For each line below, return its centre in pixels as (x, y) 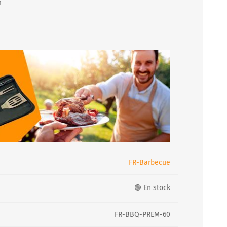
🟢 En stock (152, 187)
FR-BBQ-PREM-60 (142, 214)
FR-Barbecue (149, 162)
